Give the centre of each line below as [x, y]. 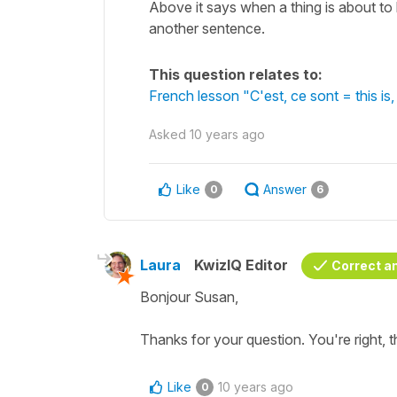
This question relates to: [236, 74]
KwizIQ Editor [241, 265]
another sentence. [207, 28]
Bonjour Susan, [189, 296]
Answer [285, 189]
